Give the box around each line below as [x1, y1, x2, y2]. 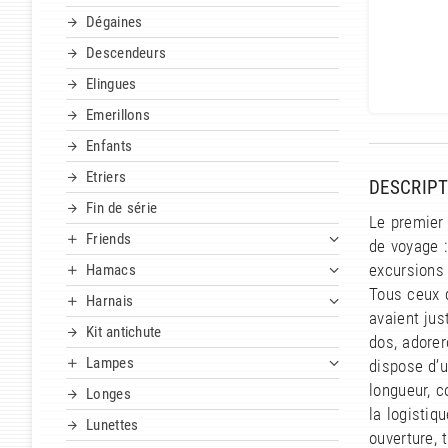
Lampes [86, 354, 134, 373]
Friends [86, 230, 132, 249]
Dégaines [86, 13, 143, 32]
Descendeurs [86, 44, 167, 63]
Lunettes [86, 416, 139, 435]
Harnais [86, 292, 134, 311]
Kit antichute [86, 323, 162, 342]
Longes [86, 385, 131, 404]
